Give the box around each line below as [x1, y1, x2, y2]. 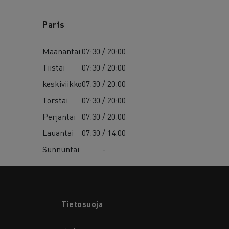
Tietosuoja [61, 199, 103, 210]
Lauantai [42, 127, 74, 139]
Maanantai [42, 45, 81, 57]
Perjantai [42, 111, 76, 122]
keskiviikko [42, 78, 82, 89]
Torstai [42, 95, 68, 106]
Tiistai [42, 62, 65, 73]
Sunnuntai [42, 144, 80, 155]
